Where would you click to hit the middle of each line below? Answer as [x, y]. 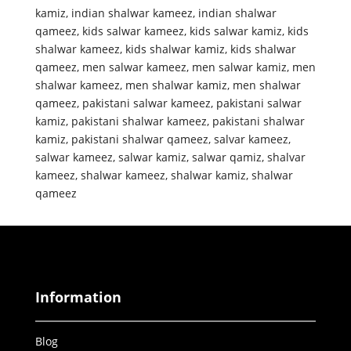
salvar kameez [251, 139]
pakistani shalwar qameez [139, 139]
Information [78, 297]
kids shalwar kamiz [175, 49]
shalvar [286, 157]
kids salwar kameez [133, 31]
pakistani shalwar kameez [139, 121]
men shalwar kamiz [176, 85]
